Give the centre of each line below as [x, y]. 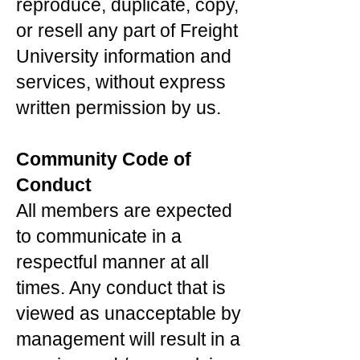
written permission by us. [119, 108]
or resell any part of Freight [127, 31]
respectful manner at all [112, 262]
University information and [124, 56]
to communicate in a [99, 236]
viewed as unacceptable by [129, 313]
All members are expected [124, 211]
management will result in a [128, 339]
